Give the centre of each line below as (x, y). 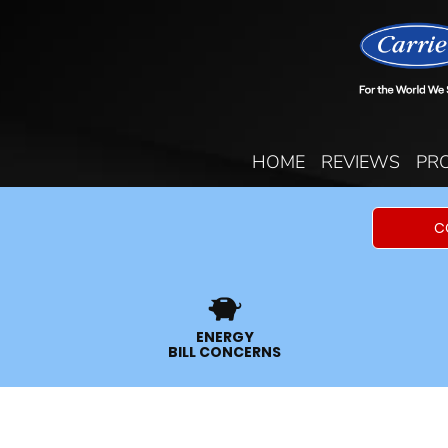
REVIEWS (360, 162)
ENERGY (224, 337)
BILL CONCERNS (224, 352)
